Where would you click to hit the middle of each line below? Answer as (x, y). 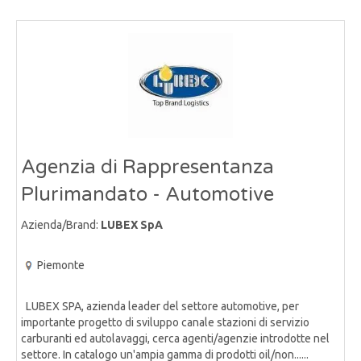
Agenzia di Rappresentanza (147, 167)
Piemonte (61, 265)
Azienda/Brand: (61, 224)
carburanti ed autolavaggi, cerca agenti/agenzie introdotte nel (175, 338)
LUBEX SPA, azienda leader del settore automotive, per (160, 306)
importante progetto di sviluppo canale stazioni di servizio (165, 322)
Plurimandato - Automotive (147, 194)
